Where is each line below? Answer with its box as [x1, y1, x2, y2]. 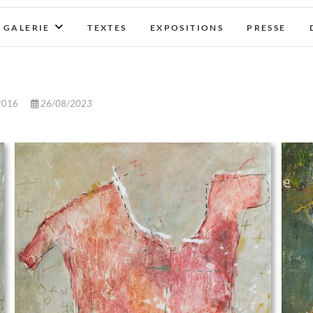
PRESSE [247, 22, 286, 33]
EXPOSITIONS [150, 22, 224, 33]
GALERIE [3, 22, 50, 33]
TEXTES [87, 22, 127, 33]
